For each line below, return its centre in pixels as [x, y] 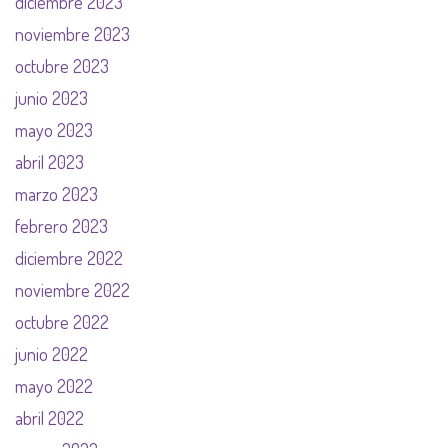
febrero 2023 [61, 226]
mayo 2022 [54, 386]
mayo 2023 [54, 130]
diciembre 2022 [69, 258]
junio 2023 [51, 98]
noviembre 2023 [72, 34]
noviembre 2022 [72, 290]
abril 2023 [49, 162]
